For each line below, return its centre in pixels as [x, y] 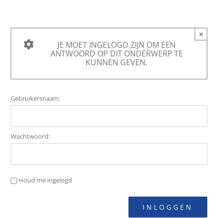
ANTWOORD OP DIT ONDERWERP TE [117, 54]
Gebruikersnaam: [36, 98]
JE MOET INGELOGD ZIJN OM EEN [117, 45]
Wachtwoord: [30, 136]
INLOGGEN [168, 207]
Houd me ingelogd [45, 180]
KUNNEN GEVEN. [117, 62]
